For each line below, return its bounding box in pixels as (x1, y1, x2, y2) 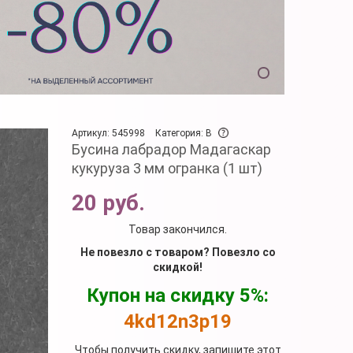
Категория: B (155, 127, 214, 139)
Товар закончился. (128, 222, 228, 236)
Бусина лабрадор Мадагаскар (72, 140, 271, 158)
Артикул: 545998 (72, 127, 145, 139)
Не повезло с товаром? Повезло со (80, 245, 276, 258)
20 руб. (72, 189, 145, 216)
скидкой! (153, 260, 203, 273)
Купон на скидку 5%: (87, 284, 269, 307)
